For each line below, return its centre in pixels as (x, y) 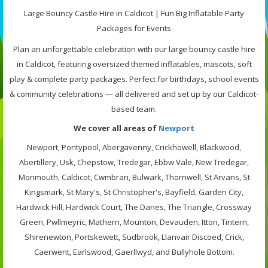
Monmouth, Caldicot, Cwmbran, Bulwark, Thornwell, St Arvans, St (134, 177)
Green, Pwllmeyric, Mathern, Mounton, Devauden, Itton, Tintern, (134, 222)
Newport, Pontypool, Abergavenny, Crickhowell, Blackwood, (134, 147)
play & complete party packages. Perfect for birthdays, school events (134, 79)
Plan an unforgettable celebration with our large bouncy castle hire (134, 49)
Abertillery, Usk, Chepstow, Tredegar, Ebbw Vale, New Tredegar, (134, 162)
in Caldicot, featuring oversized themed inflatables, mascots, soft (134, 64)
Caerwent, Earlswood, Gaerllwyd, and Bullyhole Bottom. (134, 252)
